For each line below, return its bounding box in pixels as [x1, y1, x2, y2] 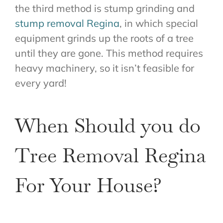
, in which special [119, 17, 198, 30]
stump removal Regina [14, 17, 119, 30]
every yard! [14, 77, 67, 90]
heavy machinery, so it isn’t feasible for [14, 62, 194, 75]
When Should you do [14, 112, 201, 139]
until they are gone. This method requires [14, 47, 203, 60]
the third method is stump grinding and [14, 2, 195, 15]
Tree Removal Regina [14, 142, 206, 169]
